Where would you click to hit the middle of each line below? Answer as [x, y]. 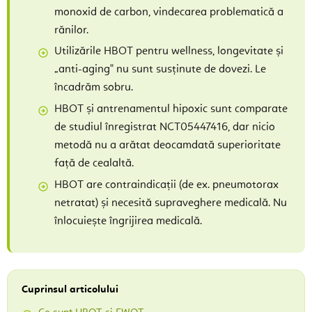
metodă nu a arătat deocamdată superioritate [167, 146]
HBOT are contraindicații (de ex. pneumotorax [166, 186]
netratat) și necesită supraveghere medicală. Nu [171, 204]
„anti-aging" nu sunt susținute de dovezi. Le [160, 70]
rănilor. [71, 30]
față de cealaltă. [94, 164]
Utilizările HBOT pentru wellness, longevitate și [169, 52]
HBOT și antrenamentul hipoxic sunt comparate [171, 110]
